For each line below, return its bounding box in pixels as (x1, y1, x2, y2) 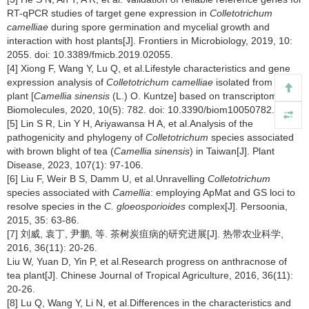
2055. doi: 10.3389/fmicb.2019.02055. (7, 48, 173, 60)
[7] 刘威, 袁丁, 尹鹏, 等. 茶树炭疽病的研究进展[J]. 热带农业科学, (7, 228, 283, 239)
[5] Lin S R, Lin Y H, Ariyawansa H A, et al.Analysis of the (7, 117, 253, 129)
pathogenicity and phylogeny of (7, 131, 146, 143)
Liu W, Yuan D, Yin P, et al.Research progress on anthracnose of (7, 255, 287, 267)
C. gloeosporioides (104, 200, 186, 212)
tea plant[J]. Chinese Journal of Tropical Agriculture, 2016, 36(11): (7, 269, 293, 281)
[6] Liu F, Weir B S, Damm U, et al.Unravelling (7, 172, 208, 184)
